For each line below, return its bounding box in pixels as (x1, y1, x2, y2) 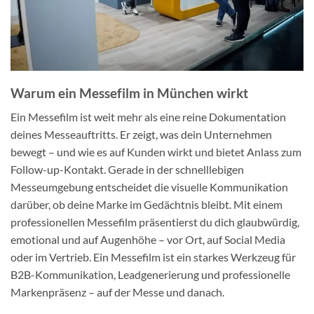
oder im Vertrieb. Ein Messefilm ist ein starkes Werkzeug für (10, 250, 296, 264)
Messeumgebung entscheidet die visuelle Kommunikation (10, 180, 288, 194)
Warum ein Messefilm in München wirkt (10, 84, 248, 101)
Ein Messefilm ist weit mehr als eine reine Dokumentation (10, 110, 286, 124)
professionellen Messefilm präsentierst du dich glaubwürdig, (10, 215, 299, 229)
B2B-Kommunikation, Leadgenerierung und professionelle (10, 268, 290, 282)
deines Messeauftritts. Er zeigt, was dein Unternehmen (10, 128, 272, 142)
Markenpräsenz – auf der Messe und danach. (10, 285, 224, 299)
